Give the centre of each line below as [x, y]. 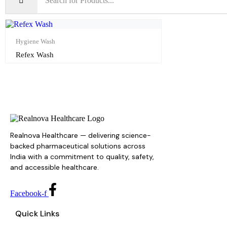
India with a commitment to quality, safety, [82, 157]
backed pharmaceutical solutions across [78, 146]
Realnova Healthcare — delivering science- [81, 136]
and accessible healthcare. [54, 167]
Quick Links [37, 214]
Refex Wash [35, 55]
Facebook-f [28, 194]
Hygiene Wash [35, 42]
